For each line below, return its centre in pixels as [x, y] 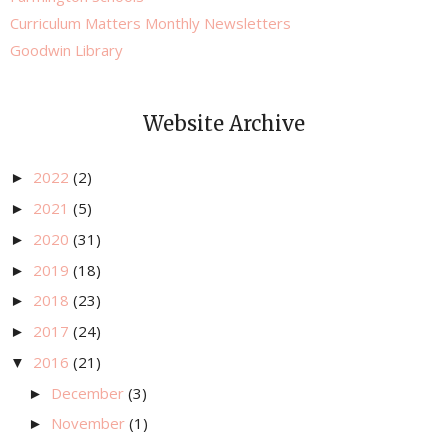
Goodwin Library [66, 50]
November [90, 423]
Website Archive [224, 124]
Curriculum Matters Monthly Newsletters [150, 23]
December [89, 392]
